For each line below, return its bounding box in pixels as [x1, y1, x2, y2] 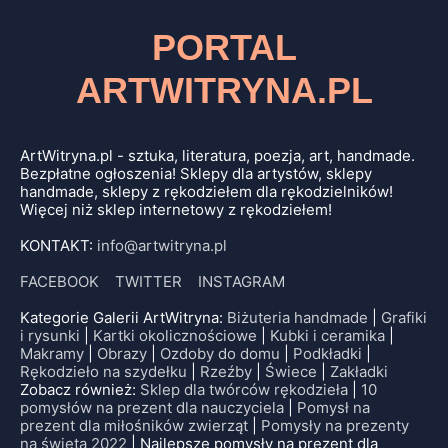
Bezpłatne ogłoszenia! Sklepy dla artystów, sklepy [20, 164, 372, 184]
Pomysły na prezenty [261, 416, 409, 436]
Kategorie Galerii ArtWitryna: [20, 308, 227, 328]
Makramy [20, 344, 84, 364]
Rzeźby [200, 362, 252, 382]
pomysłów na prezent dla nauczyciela [20, 398, 284, 418]
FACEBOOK [20, 272, 99, 292]
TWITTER [115, 272, 182, 292]
